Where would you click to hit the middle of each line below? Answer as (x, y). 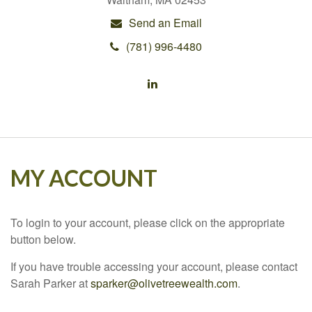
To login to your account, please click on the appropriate (148, 222)
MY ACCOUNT (84, 178)
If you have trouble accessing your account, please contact (154, 266)
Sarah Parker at (50, 283)
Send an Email (165, 22)
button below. (45, 239)
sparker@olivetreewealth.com (164, 283)
